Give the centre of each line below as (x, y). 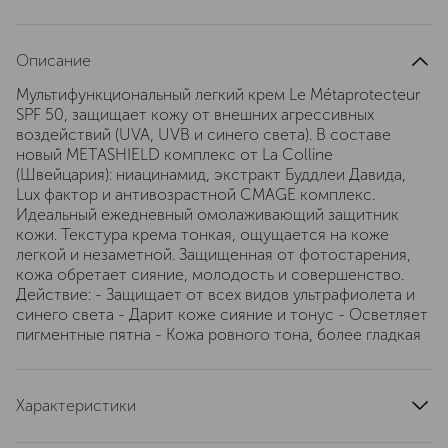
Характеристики (76, 405)
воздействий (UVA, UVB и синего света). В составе (203, 134)
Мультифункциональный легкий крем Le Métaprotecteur (218, 94)
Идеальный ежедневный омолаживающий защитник (207, 214)
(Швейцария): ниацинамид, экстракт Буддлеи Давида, (211, 174)
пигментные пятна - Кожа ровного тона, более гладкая (218, 334)
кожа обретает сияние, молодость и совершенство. (210, 274)
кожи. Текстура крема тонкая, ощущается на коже (202, 234)
